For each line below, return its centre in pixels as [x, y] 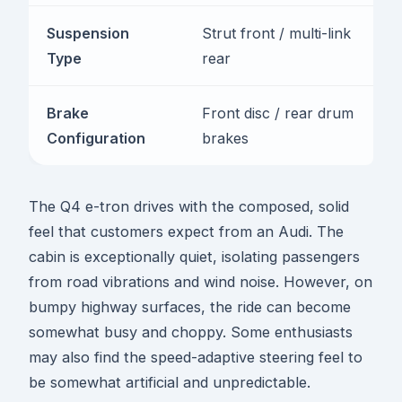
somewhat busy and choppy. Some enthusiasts [191, 332]
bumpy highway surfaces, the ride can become [190, 307]
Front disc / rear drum [278, 114]
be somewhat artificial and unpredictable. [170, 383]
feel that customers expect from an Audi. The [186, 232]
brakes [225, 139]
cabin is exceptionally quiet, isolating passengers [194, 257]
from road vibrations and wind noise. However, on [201, 282]
